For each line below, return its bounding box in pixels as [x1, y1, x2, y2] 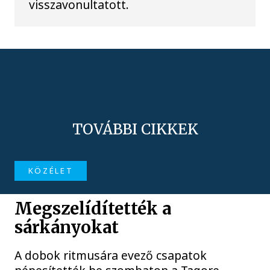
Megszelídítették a [14, 198, 172, 219]
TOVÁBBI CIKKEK [72, 120, 198, 139]
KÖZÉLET [28, 165, 74, 177]
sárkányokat [14, 216, 119, 238]
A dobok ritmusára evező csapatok [14, 246, 207, 263]
